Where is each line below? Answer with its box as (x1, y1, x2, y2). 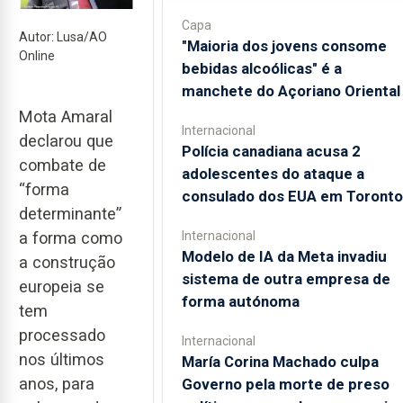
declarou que (19, 131, 113, 151)
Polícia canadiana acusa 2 (181, 142, 361, 160)
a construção (19, 253, 115, 273)
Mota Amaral (19, 107, 112, 127)
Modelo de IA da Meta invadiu (181, 247, 387, 265)
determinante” (19, 204, 121, 224)
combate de (19, 156, 106, 175)
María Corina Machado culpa (181, 353, 379, 371)
